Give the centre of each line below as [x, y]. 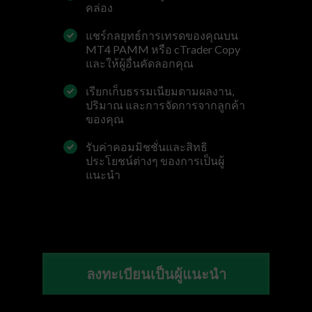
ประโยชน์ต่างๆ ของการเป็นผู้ [155, 160]
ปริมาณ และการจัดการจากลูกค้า [165, 104]
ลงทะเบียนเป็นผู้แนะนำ [156, 273]
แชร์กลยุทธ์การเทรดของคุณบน [162, 35]
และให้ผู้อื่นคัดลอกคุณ [140, 63]
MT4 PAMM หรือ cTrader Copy [163, 49]
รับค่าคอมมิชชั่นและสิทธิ [147, 146]
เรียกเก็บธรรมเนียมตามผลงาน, [160, 91]
